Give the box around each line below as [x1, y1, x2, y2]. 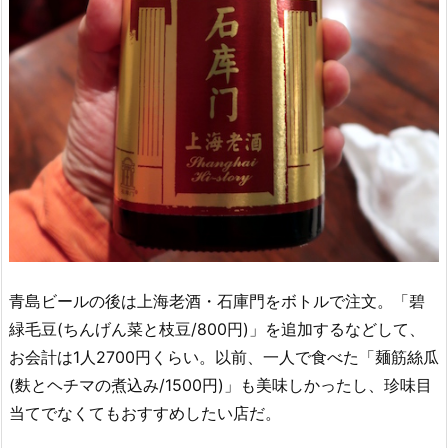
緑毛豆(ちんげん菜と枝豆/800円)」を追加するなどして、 [9, 319, 425, 340]
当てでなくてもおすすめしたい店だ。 [9, 403, 281, 424]
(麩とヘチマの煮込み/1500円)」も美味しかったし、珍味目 [9, 375, 432, 396]
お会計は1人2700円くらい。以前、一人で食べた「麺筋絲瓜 [9, 347, 439, 368]
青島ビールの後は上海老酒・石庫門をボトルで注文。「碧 [9, 291, 425, 312]
